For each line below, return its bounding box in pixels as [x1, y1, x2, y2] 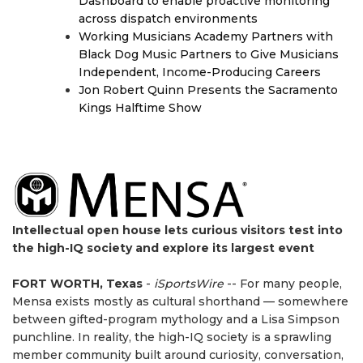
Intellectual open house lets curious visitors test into [12, 222, 343, 237]
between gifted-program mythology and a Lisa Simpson [12, 311, 340, 327]
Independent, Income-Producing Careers [79, 65, 321, 79]
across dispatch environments [79, 11, 258, 26]
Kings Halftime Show [79, 100, 202, 115]
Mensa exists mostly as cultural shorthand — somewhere [12, 293, 348, 309]
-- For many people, [224, 275, 342, 291]
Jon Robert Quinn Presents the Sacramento [79, 83, 338, 97]
